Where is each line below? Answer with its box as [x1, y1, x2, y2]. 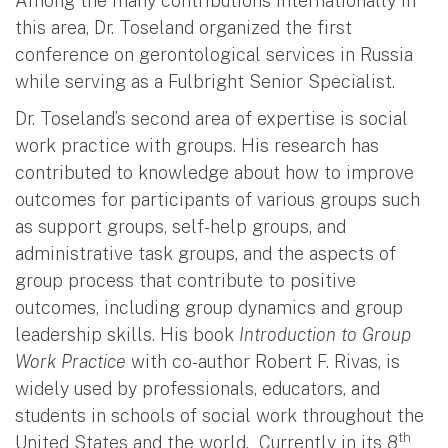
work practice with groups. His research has [15, 134, 379, 156]
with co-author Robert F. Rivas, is [131, 350, 400, 372]
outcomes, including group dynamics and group [15, 296, 403, 318]
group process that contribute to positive [15, 269, 356, 291]
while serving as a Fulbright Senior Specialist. [15, 70, 395, 92]
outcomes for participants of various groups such [15, 188, 420, 210]
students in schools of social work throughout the [15, 404, 424, 426]
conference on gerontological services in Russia [15, 43, 413, 65]
